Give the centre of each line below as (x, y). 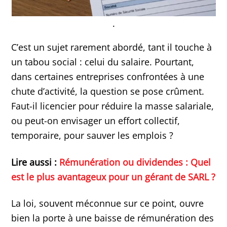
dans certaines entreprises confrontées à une (108, 77)
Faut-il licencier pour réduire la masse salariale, (113, 106)
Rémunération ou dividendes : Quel (135, 162)
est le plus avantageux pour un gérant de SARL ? (113, 177)
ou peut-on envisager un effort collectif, (96, 121)
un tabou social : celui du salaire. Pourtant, (103, 62)
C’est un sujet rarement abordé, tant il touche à (112, 47)
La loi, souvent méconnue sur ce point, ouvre (108, 203)
